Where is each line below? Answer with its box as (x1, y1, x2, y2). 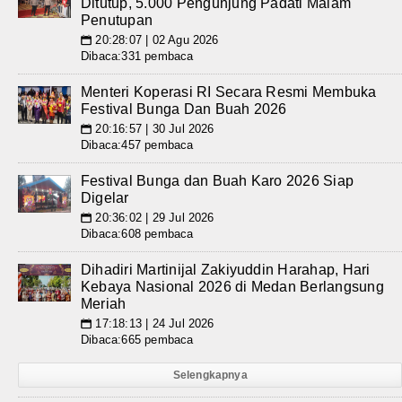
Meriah (81, 296, 127, 311)
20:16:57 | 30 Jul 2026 (92, 122, 214, 135)
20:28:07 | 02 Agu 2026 (92, 33, 219, 47)
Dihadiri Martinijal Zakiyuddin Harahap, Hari (81, 262, 371, 277)
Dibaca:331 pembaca (81, 49, 194, 63)
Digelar (81, 190, 129, 205)
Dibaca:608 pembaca (81, 227, 194, 240)
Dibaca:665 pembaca (81, 333, 194, 346)
